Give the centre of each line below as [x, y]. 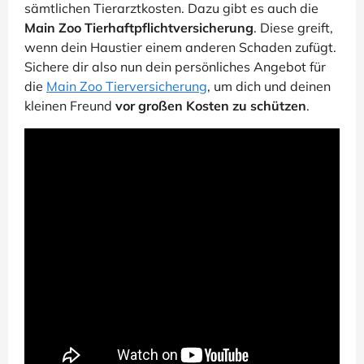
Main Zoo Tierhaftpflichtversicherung [139, 28]
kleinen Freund [70, 106]
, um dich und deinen [269, 87]
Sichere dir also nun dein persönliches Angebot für [175, 67]
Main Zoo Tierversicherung [127, 87]
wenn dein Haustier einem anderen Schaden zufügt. [180, 48]
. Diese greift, [293, 28]
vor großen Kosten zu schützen [211, 106]
